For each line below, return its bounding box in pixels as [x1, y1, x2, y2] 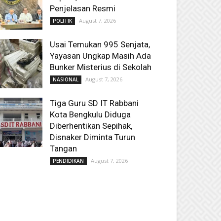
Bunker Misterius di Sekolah [50, 62, 151, 72]
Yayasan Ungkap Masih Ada [50, 51, 151, 61]
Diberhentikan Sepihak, [50, 121, 132, 131]
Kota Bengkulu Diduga [50, 110, 131, 119]
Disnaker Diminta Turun [50, 132, 135, 142]
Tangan [50, 144, 77, 153]
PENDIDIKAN [53, 157, 84, 164]
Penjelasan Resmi [50, 3, 115, 13]
